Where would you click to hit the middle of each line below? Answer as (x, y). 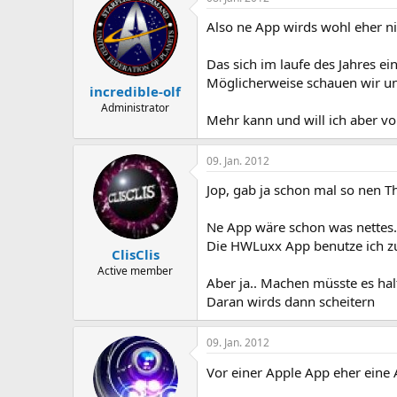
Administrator (135, 108)
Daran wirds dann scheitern (291, 301)
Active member (135, 271)
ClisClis (135, 254)
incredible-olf (135, 91)
